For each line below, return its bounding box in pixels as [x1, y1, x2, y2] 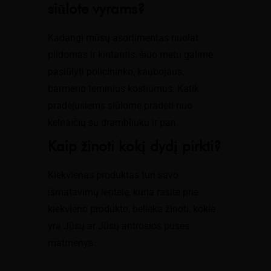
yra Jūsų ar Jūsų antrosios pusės [48, 220, 189, 232]
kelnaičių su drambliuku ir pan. [48, 117, 178, 128]
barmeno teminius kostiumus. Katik [48, 83, 199, 94]
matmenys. [48, 237, 96, 249]
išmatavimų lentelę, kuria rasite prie [48, 186, 198, 198]
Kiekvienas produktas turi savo [48, 169, 178, 181]
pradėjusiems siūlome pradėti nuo [48, 100, 192, 111]
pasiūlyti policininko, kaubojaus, [48, 66, 184, 77]
